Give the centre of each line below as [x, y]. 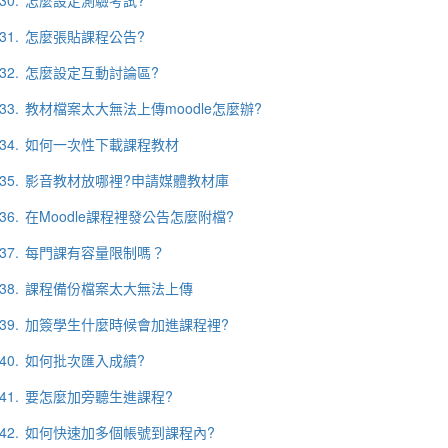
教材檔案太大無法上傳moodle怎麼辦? [143, 108]
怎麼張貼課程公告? [84, 36]
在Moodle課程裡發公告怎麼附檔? [129, 216]
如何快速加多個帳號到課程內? [119, 432]
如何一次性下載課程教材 [101, 144]
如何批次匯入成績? [84, 360]
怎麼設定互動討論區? [91, 72]
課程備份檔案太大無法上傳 [108, 288]
